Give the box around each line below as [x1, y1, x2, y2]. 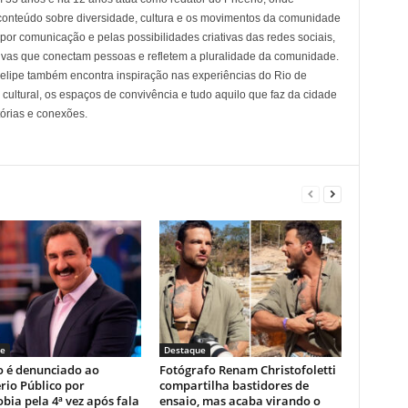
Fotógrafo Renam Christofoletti [158, 362, 336, 379]
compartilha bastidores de [158, 377, 309, 394]
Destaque [163, 343, 206, 357]
